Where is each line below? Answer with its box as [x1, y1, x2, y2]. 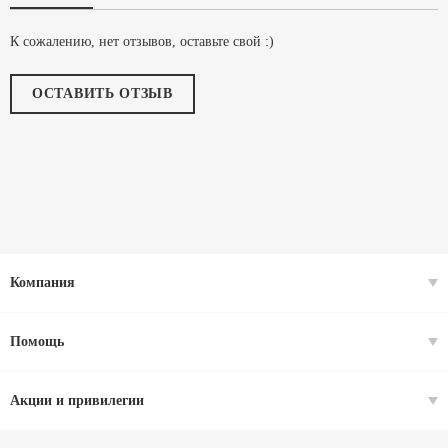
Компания [10, 275, 75, 290]
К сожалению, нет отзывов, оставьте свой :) [10, 34, 274, 49]
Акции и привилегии [10, 393, 144, 408]
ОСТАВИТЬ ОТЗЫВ [32, 86, 173, 101]
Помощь [10, 334, 64, 349]
